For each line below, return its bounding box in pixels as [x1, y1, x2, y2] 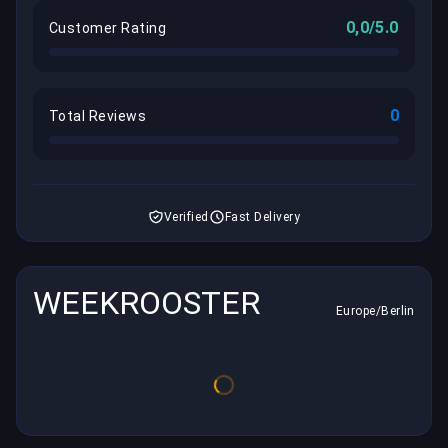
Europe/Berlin [335, 304, 415, 319]
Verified [163, 210, 209, 225]
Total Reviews [49, 108, 147, 125]
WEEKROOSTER [33, 284, 260, 323]
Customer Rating [49, 20, 167, 37]
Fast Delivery [224, 210, 301, 225]
